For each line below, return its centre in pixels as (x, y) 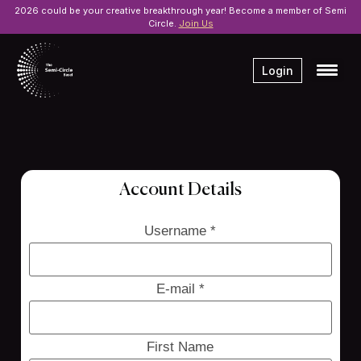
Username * (180, 231)
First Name (180, 347)
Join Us (196, 23)
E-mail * (180, 289)
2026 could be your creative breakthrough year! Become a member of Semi (180, 10)
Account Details (180, 190)
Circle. (163, 23)
